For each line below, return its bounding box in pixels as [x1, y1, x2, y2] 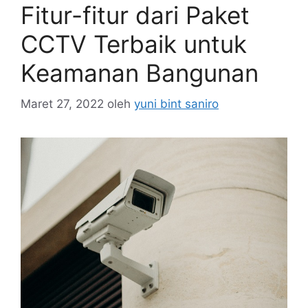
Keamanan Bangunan [21, 58, 258, 87]
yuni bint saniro [134, 96, 219, 111]
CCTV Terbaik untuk [21, 30, 247, 58]
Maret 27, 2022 [21, 96, 104, 111]
